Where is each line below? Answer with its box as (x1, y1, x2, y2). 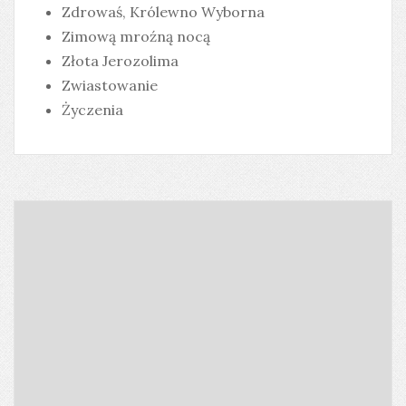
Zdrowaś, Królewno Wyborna (62, 3, 265, 22)
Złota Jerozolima (62, 52, 179, 71)
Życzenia (62, 101, 123, 120)
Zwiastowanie (62, 76, 158, 95)
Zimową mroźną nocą (62, 27, 210, 46)
